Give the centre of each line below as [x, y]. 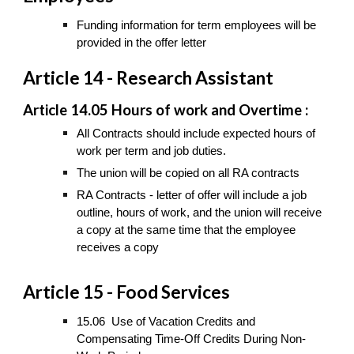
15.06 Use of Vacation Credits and [166, 321]
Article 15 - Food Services [127, 292]
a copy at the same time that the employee [186, 230]
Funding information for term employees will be [197, 25]
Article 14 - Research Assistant [150, 77]
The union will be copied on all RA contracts [192, 173]
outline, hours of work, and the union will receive [200, 213]
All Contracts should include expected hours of [196, 134]
